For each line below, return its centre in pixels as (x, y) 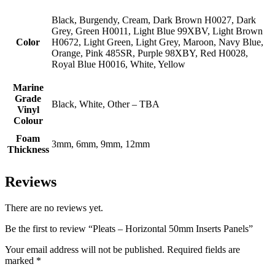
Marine (28, 87)
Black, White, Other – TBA (106, 104)
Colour (28, 120)
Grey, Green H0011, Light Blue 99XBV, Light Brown (157, 31)
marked (21, 260)
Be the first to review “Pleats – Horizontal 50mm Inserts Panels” (129, 228)
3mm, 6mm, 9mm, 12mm (101, 144)
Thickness (28, 149)
